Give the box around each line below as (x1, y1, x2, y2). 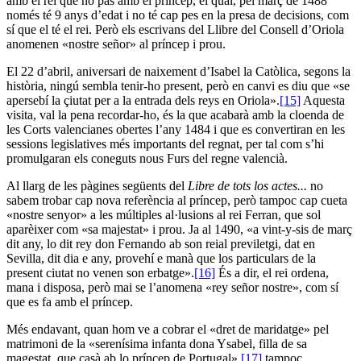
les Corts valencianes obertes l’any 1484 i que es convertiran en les (6, 122, 345, 136)
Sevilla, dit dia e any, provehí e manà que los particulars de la (6, 251, 316, 265)
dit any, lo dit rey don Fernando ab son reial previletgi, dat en (6, 236, 315, 251)
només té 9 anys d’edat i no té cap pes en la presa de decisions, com (6, 7, 349, 22)
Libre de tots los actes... (188, 178, 307, 193)
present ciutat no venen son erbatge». (6, 265, 194, 280)
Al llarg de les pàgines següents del (6, 178, 188, 193)
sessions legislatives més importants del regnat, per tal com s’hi (6, 136, 324, 151)
